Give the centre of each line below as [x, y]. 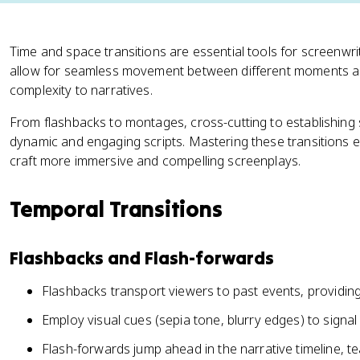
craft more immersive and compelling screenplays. [155, 161]
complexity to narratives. [81, 90]
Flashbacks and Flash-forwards [142, 258]
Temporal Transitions [116, 209]
